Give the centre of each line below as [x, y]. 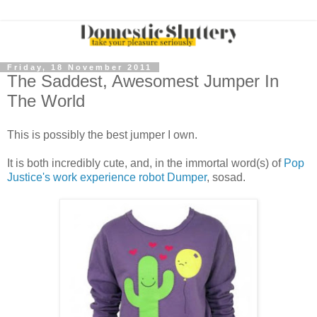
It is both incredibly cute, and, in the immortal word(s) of [145, 163]
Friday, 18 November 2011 [80, 68]
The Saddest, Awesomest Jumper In [143, 81]
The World [46, 101]
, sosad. [226, 177]
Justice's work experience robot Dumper [107, 177]
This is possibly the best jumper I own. [102, 134]
